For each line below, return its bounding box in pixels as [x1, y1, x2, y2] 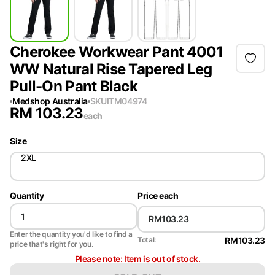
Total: [137, 235, 156, 245]
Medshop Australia [12, 95, 88, 106]
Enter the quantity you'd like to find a [10, 229, 133, 239]
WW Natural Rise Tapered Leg [10, 60, 212, 78]
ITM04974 [106, 95, 147, 106]
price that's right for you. [10, 239, 93, 249]
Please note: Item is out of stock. [74, 253, 201, 264]
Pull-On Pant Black [10, 77, 138, 95]
